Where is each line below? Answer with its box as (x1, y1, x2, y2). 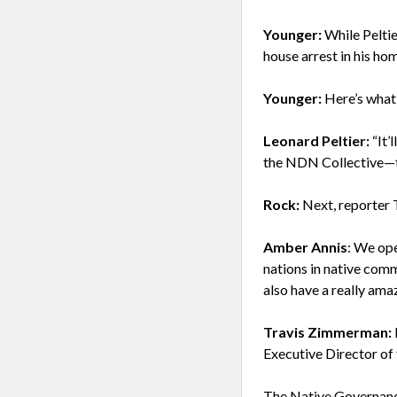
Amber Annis (263, 238, 347, 255)
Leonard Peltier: (263, 132, 370, 149)
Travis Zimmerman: (263, 323, 392, 340)
